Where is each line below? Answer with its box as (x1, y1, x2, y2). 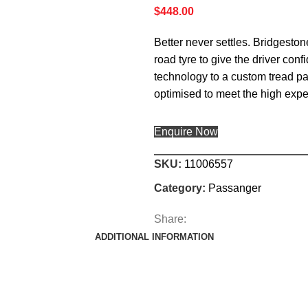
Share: (154, 213, 186, 225)
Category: (154, 182, 206, 195)
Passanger (208, 182, 261, 195)
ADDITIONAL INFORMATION (94, 232, 214, 243)
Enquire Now (154, 126, 218, 138)
